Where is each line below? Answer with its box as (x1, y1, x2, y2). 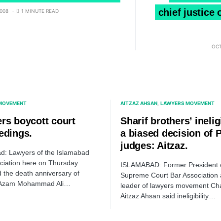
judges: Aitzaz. (120, 140, 188, 151)
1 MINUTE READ (21, 8, 59, 14)
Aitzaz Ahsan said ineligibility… (120, 192, 216, 200)
